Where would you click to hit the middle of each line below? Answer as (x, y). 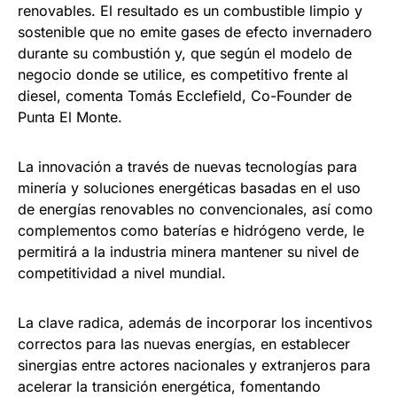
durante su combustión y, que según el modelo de (185, 54)
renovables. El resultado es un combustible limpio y (190, 11)
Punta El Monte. (70, 117)
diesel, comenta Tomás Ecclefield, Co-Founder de (185, 96)
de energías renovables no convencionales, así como (195, 210)
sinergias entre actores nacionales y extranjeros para (194, 366)
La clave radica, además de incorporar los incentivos (195, 323)
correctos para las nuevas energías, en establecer (184, 344)
